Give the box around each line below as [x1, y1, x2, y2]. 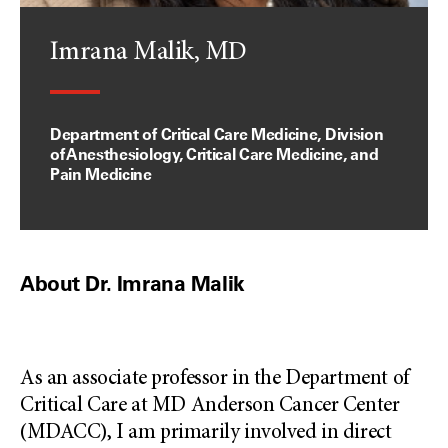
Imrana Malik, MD [50, 40, 247, 66]
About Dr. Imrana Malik [20, 271, 245, 296]
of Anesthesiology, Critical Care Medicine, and [50, 144, 379, 164]
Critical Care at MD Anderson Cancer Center [20, 396, 400, 417]
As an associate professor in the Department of [20, 369, 409, 390]
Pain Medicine [50, 164, 152, 184]
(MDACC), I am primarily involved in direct [20, 423, 392, 444]
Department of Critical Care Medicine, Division [50, 124, 384, 144]
